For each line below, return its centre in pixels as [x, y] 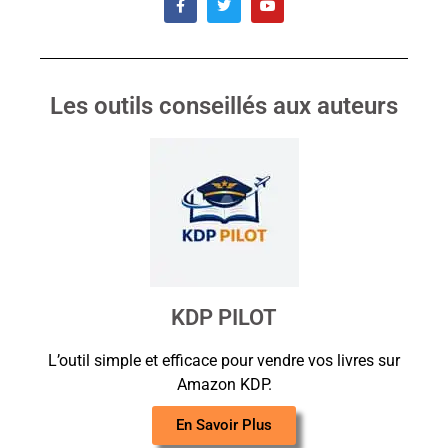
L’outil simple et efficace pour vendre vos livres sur [224, 360]
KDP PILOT [224, 317]
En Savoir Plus [224, 425]
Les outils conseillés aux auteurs [224, 105]
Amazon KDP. [224, 384]
